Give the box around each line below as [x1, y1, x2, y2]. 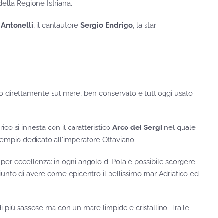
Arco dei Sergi [112, 123, 162, 132]
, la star [133, 21, 156, 30]
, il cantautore [33, 21, 80, 30]
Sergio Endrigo [80, 21, 133, 30]
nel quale [162, 123, 196, 132]
